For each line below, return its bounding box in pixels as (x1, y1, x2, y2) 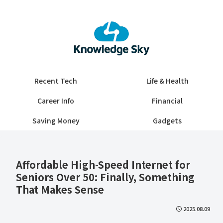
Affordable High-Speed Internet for (16, 157, 190, 172)
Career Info (37, 96, 74, 106)
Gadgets (153, 115, 182, 126)
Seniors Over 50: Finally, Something (16, 170, 195, 185)
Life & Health (146, 76, 189, 86)
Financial (152, 96, 183, 106)
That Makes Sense (16, 182, 104, 197)
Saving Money (32, 115, 80, 126)
